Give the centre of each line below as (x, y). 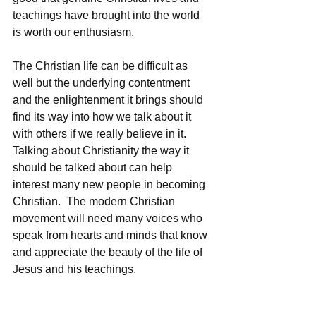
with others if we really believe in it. (102, 134)
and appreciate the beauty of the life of (109, 253)
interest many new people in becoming (110, 185)
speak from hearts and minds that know (111, 236)
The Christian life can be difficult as (102, 66)
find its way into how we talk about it (103, 117)
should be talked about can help (94, 168)
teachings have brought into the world (108, 16)
